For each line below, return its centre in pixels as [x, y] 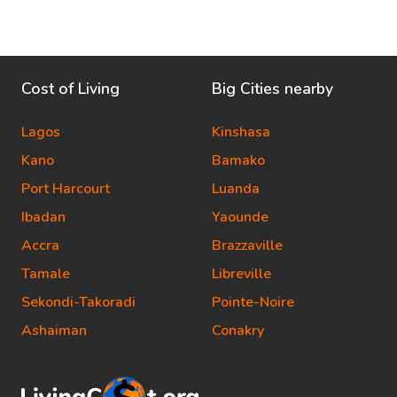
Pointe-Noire [253, 302]
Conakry [238, 331]
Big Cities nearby [272, 89]
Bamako [238, 160]
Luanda [236, 189]
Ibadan [43, 217]
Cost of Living [70, 89]
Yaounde [240, 217]
